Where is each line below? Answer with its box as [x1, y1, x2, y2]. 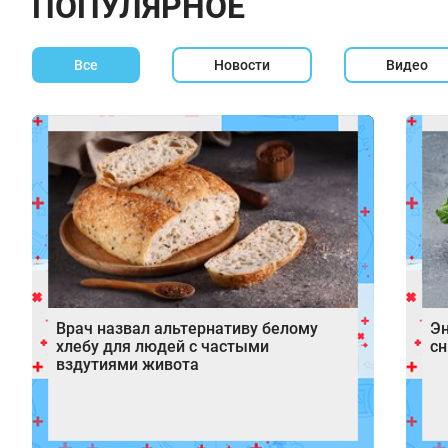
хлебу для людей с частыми [56, 336, 269, 356]
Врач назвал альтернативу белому [56, 318, 318, 338]
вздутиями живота [56, 354, 199, 374]
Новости [214, 57, 270, 73]
